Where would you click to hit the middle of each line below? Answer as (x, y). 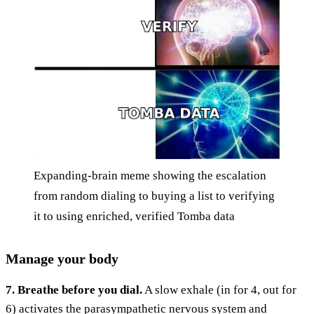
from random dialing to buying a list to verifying (154, 196)
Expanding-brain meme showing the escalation (150, 175)
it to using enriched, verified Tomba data (134, 216)
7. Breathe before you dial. (74, 289)
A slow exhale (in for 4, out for (219, 289)
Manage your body (62, 258)
